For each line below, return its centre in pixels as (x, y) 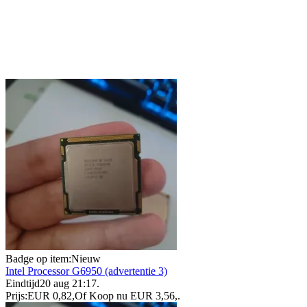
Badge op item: (38, 259)
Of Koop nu (101, 296)
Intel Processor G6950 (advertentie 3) (86, 271)
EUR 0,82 (50, 296)
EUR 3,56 (152, 296)
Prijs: (16, 296)
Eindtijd (23, 284)
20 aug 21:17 (68, 284)
